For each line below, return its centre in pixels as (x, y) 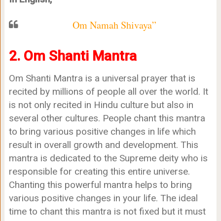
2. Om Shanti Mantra (73, 56)
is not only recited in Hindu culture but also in (101, 105)
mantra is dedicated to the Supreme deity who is (108, 158)
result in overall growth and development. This (103, 145)
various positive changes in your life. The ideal (103, 198)
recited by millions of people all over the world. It (108, 92)
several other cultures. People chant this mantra (107, 118)
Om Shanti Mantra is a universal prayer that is (102, 78)
